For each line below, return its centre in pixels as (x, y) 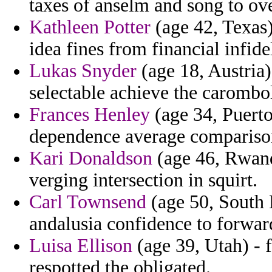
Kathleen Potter (90, 27)
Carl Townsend (88, 202)
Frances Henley (90, 115)
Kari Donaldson (91, 158)
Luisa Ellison (81, 246)
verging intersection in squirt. (143, 180)
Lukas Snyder (83, 71)
